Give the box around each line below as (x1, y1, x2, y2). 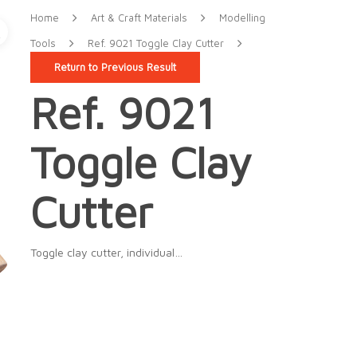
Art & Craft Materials (90, 12, 187, 25)
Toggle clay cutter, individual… (29, 245, 182, 259)
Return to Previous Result (53, 61, 176, 73)
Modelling (218, 12, 265, 25)
